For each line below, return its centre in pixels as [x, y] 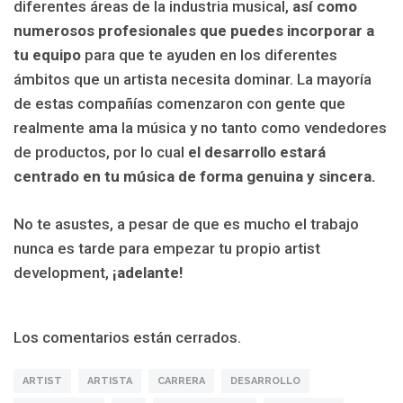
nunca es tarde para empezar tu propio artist [167, 248]
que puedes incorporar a [287, 31]
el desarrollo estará [257, 152]
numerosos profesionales [105, 31]
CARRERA [181, 381]
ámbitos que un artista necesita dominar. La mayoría [193, 80]
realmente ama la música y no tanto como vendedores [200, 128]
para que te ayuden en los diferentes [209, 55]
